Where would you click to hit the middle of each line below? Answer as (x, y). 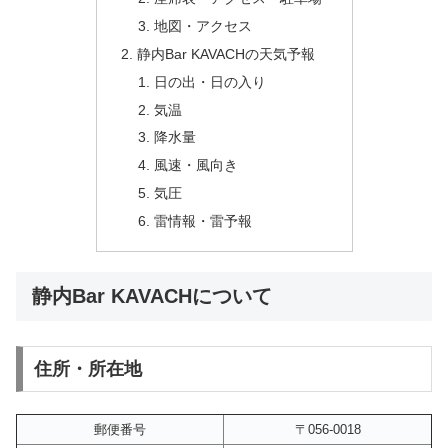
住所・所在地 (87, 368)
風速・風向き (196, 165)
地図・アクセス (203, 25)
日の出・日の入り (210, 81)
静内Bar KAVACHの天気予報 (225, 53)
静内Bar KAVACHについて (152, 295)
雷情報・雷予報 (203, 221)
